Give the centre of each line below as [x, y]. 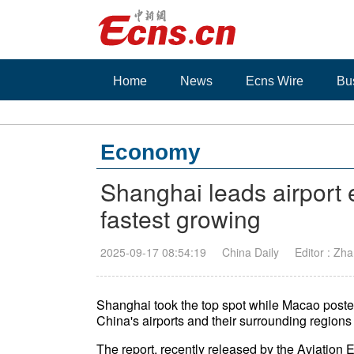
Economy [151, 152]
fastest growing [181, 218]
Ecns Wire [275, 81]
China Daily [250, 252]
